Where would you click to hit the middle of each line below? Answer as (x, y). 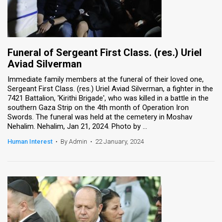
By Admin (74, 141)
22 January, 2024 (119, 141)
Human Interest (30, 141)
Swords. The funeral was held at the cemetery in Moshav (100, 117)
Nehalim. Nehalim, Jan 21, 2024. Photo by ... (77, 126)
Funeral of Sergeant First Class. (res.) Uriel (105, 52)
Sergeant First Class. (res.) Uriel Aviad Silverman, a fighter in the (110, 88)
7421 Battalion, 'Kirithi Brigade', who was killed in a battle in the (108, 98)
